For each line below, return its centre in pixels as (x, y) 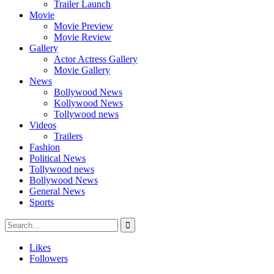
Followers (49, 258)
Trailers (68, 136)
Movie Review (83, 37)
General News (57, 191)
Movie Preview (83, 26)
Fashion (45, 147)
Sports (42, 202)
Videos (43, 125)
